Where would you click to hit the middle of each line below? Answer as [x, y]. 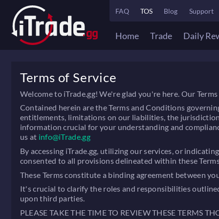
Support [201, 11]
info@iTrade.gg [64, 137]
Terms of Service [68, 77]
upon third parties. [52, 198]
